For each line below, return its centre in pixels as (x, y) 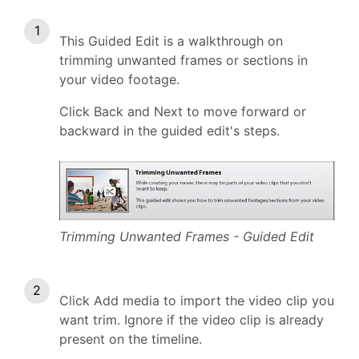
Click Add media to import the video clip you (197, 301)
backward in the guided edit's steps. (169, 131)
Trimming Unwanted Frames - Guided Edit (187, 237)
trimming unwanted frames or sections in (184, 60)
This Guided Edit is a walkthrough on (171, 41)
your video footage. (119, 79)
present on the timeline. (131, 339)
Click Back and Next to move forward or (183, 111)
